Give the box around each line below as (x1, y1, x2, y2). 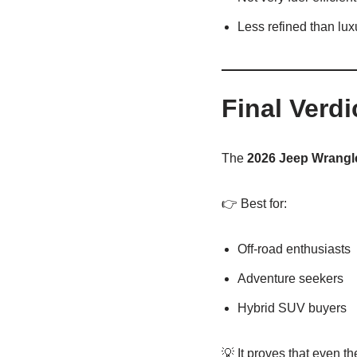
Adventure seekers (237, 271, 343, 285)
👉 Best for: (221, 196, 287, 210)
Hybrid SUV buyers (237, 300, 347, 315)
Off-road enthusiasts (237, 241, 351, 256)
